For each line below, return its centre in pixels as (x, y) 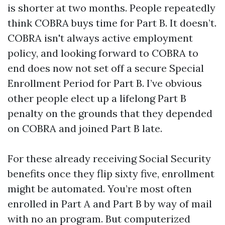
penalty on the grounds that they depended (110, 113)
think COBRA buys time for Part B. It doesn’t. (112, 23)
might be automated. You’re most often (100, 189)
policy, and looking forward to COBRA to (103, 53)
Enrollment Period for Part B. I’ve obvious (105, 83)
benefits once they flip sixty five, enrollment (111, 174)
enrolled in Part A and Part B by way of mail (110, 204)
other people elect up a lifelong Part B (97, 98)
